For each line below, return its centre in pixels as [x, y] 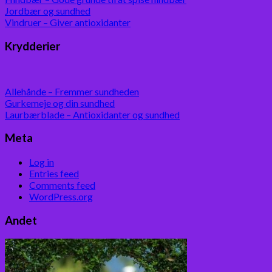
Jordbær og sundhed [48, 11]
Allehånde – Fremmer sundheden [72, 91]
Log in [42, 162]
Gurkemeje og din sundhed [60, 103]
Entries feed [54, 174]
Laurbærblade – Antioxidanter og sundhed [92, 114]
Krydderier [32, 46]
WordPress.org [61, 197]
